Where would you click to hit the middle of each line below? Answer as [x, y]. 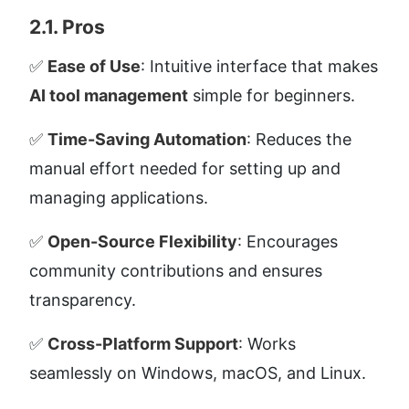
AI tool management [109, 95]
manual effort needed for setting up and [185, 168]
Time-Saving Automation [147, 139]
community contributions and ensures [176, 270]
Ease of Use [94, 66]
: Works [267, 343]
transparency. [83, 299]
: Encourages [288, 241]
